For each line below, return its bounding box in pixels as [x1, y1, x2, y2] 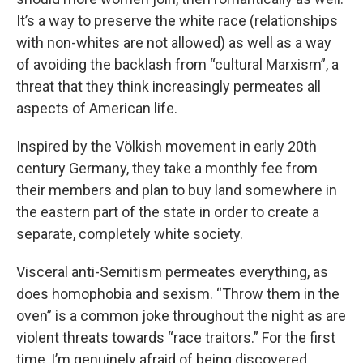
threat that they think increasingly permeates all [16, 78, 321, 96]
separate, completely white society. [16, 225, 243, 243]
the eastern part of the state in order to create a [16, 203, 319, 221]
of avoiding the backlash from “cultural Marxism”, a [16, 56, 339, 74]
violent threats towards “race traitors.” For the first [16, 329, 335, 347]
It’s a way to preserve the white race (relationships [16, 12, 338, 30]
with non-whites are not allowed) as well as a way [16, 34, 331, 52]
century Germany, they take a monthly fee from [16, 160, 318, 177]
